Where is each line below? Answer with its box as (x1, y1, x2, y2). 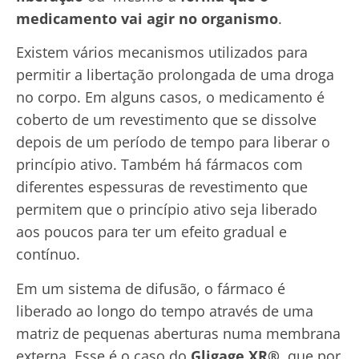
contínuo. (16, 244, 80, 264)
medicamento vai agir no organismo (16, 9, 278, 29)
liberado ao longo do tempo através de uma (16, 301, 313, 321)
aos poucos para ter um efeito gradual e (16, 222, 287, 242)
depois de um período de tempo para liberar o (16, 132, 330, 152)
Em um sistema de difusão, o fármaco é (16, 278, 285, 298)
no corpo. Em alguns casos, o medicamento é (16, 87, 325, 107)
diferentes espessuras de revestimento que (16, 177, 308, 197)
